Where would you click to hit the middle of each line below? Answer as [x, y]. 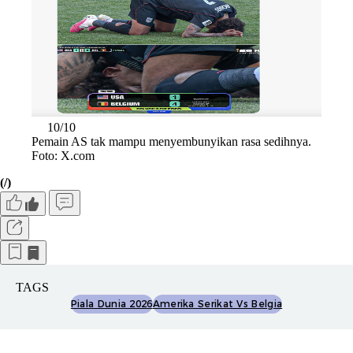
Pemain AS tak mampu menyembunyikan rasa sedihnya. [171, 141]
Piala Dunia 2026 [111, 303]
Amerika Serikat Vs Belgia [217, 303]
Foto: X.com [63, 155]
